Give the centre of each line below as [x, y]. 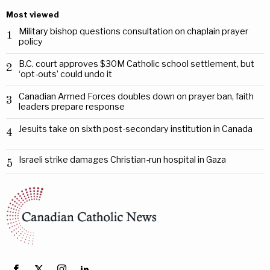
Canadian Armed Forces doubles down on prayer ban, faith [136, 96]
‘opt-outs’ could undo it [65, 74]
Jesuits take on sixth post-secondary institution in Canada [135, 129]
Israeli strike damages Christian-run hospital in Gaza [122, 160]
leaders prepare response [71, 107]
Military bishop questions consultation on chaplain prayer [133, 31]
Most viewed [33, 14]
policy [30, 42]
